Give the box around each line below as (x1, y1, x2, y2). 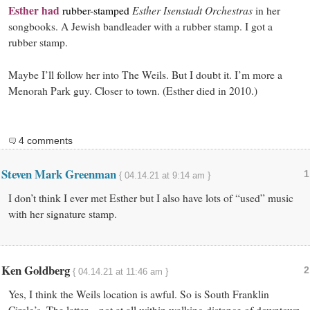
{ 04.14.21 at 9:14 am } (118, 170, 210, 181)
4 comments (18, 134, 73, 146)
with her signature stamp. (8, 206, 117, 221)
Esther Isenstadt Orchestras (131, 2, 255, 17)
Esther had (8, 2, 62, 18)
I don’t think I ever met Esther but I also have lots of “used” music (8, 190, 293, 205)
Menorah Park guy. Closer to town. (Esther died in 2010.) (8, 83, 257, 98)
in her (255, 3, 280, 17)
